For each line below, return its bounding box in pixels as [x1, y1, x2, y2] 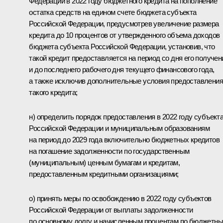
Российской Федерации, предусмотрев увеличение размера [29, 19, 219, 28]
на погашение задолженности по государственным [29, 146, 190, 155]
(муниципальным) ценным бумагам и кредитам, [29, 158, 180, 167]
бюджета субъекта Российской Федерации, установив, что [29, 42, 215, 51]
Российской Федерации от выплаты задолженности [29, 205, 193, 214]
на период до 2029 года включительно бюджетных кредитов [29, 135, 220, 144]
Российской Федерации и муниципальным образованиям [29, 123, 210, 132]
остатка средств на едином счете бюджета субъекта [29, 7, 197, 16]
